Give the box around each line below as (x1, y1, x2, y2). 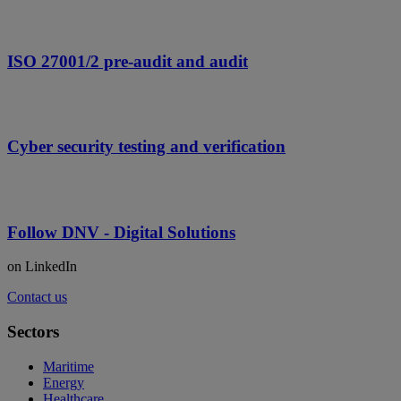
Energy (43, 374, 84, 390)
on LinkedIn (7, 259, 77, 275)
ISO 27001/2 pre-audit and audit (7, 51, 248, 71)
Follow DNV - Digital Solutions (7, 222, 235, 242)
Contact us (7, 289, 67, 305)
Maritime (43, 358, 94, 374)
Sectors (7, 322, 59, 342)
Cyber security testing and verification (7, 137, 286, 157)
